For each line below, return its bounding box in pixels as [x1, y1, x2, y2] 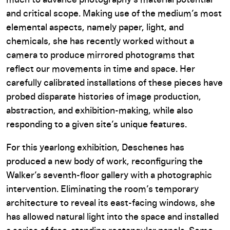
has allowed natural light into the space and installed [6, 213, 219, 222]
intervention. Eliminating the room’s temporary [6, 185, 199, 194]
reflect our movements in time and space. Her [6, 65, 195, 74]
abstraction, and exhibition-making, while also [6, 106, 193, 116]
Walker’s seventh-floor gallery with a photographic [6, 171, 212, 180]
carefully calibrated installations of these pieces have [6, 79, 223, 88]
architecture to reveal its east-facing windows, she [6, 199, 215, 208]
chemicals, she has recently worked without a [6, 37, 194, 46]
